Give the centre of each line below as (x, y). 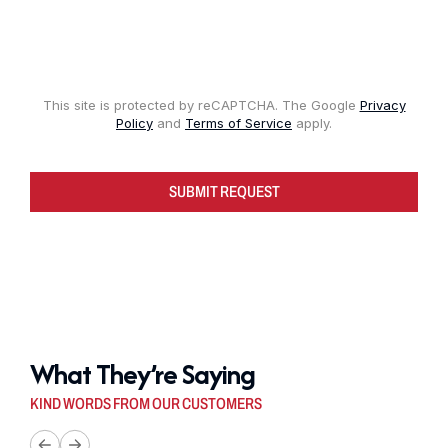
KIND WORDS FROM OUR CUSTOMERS (146, 403)
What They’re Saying (142, 373)
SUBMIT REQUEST (224, 191)
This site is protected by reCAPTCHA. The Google (201, 104)
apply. (312, 122)
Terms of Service (238, 122)
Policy (134, 122)
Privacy (382, 104)
